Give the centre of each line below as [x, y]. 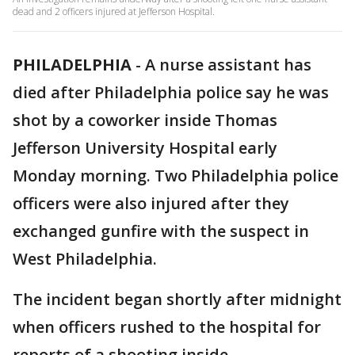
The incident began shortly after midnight [177, 299]
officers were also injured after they [151, 203]
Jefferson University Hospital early [145, 148]
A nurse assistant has [228, 65]
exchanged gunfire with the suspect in [161, 231]
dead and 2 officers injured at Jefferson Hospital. [114, 11]
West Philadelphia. [87, 259]
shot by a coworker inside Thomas [145, 120]
